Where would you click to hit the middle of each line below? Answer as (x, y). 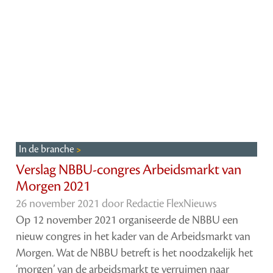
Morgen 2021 (53, 186)
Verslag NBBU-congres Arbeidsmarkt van (129, 170)
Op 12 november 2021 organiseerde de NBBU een (127, 220)
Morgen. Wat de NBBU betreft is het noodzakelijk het (135, 253)
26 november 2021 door (71, 203)
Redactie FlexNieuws (172, 203)
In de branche (48, 149)
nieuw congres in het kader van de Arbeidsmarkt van (133, 236)
